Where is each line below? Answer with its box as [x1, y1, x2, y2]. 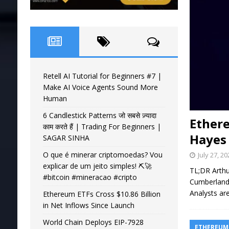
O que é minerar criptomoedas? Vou [42, 150, 163, 160]
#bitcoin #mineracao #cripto [42, 172, 137, 182]
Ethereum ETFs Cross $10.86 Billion [42, 189, 161, 199]
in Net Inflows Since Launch [42, 200, 134, 211]
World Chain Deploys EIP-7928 [42, 217, 144, 227]
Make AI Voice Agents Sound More [42, 82, 158, 93]
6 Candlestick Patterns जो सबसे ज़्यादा [42, 110, 156, 121]
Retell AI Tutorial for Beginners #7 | [42, 71, 162, 81]
